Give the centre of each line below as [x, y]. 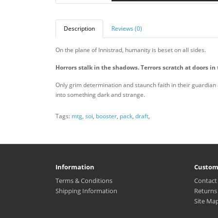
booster [106, 116]
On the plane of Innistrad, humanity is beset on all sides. [131, 50]
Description [79, 28]
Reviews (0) [127, 28]
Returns [206, 191]
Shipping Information [86, 191]
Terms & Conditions [84, 181]
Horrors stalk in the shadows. [97, 67]
